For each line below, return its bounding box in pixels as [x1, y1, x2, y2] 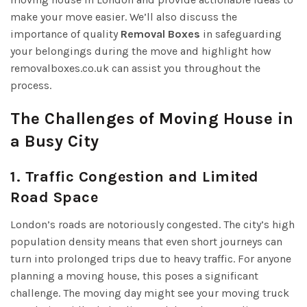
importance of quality [10, 27, 121, 40]
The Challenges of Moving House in [10, 108, 294, 128]
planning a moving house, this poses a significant [10, 269, 258, 282]
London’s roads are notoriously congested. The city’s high [10, 217, 295, 231]
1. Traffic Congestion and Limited [10, 167, 259, 186]
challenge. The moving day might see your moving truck [10, 286, 289, 299]
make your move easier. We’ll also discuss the [10, 10, 237, 23]
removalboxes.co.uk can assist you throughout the [10, 61, 260, 75]
